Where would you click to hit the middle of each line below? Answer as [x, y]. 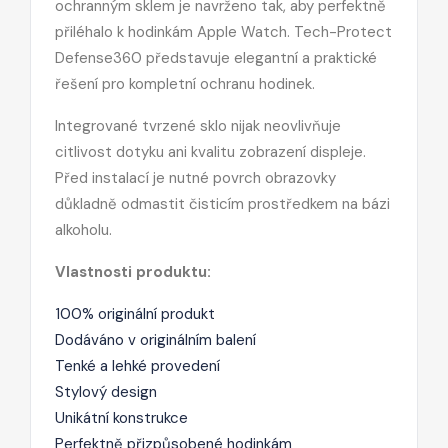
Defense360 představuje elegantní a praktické [216, 57]
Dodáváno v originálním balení [155, 339]
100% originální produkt [135, 313]
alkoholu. [83, 229]
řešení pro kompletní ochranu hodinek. [185, 83]
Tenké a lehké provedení [137, 365]
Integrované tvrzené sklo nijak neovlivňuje [198, 125]
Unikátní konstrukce [121, 417]
